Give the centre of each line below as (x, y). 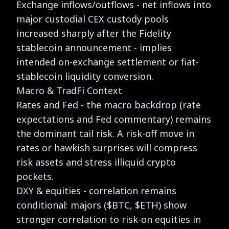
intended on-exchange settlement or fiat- (108, 62)
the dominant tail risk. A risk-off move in (105, 133)
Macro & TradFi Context (69, 90)
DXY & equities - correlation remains (96, 190)
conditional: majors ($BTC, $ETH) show (101, 205)
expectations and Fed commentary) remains (114, 119)
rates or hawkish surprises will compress (107, 147)
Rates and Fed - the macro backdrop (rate (109, 105)
